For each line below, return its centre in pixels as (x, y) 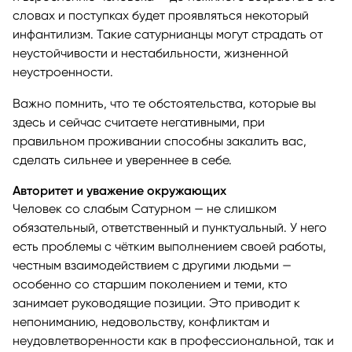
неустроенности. (63, 71)
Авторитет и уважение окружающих (119, 190)
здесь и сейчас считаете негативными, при (139, 122)
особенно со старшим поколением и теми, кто (150, 284)
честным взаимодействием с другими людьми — (152, 265)
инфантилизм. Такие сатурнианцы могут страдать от (168, 34)
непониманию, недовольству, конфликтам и (141, 321)
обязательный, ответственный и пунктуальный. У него (170, 227)
